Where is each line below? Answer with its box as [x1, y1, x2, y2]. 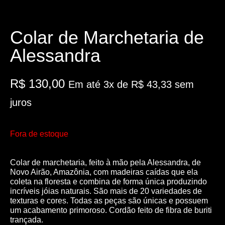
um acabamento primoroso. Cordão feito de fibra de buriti [10, 205, 212, 214]
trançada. [10, 215, 43, 224]
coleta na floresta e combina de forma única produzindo [10, 177, 207, 186]
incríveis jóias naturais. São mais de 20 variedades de [10, 186, 202, 195]
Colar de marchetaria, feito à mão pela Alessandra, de [10, 158, 201, 167]
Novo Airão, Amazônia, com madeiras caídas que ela [10, 167, 198, 176]
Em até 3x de [68, 79, 131, 90]
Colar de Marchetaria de [10, 27, 204, 48]
